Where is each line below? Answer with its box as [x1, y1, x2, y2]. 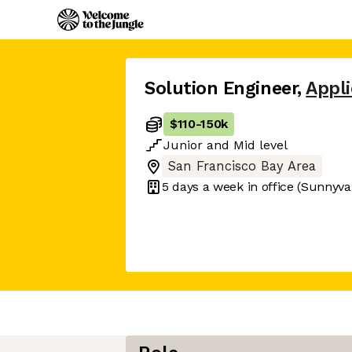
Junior [163, 137, 203, 152]
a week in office [199, 178, 294, 194]
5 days [162, 178, 200, 194]
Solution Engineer [145, 78, 298, 99]
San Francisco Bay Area [168, 159, 316, 174]
